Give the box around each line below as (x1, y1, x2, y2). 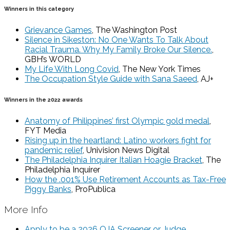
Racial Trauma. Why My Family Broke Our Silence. (25, 44, 212, 54)
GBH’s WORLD (25, 54, 81, 64)
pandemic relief (25, 145, 83, 155)
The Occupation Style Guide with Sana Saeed (25, 73, 197, 84)
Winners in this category (4, 5, 74, 12)
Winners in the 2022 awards (4, 96, 83, 103)
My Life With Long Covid (25, 64, 119, 74)
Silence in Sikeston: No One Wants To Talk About (25, 34, 208, 45)
